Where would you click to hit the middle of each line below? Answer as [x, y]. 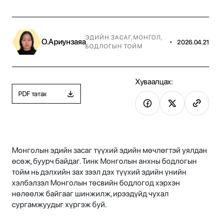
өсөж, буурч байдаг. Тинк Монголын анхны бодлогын [104, 161]
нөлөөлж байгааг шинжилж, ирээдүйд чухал [90, 194]
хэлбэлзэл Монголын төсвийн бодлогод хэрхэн [96, 183]
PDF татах [33, 93]
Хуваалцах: [154, 82]
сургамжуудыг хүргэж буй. [59, 205]
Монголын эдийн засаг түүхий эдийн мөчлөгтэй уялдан [110, 150]
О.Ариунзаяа [64, 42]
